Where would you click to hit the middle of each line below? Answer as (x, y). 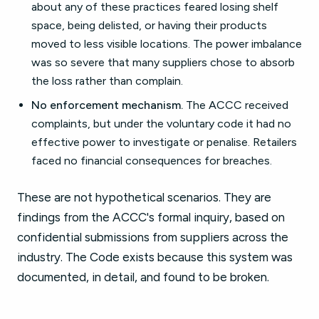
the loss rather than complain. (107, 81)
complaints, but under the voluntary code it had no (161, 124)
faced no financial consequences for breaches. (152, 161)
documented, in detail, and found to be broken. (143, 277)
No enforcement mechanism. (107, 105)
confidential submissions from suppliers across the (153, 237)
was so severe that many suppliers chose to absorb (163, 62)
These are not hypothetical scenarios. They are (144, 197)
